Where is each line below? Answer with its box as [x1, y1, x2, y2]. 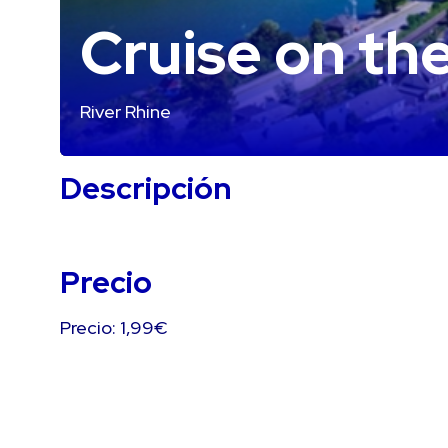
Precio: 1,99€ [60, 316, 168, 339]
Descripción [60, 168, 232, 208]
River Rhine [80, 100, 171, 123]
